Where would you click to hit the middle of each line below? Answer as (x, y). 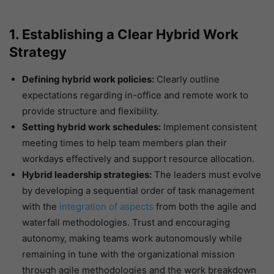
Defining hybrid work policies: (88, 80)
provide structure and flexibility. (91, 111)
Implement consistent (209, 127)
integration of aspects (105, 207)
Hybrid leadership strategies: (87, 175)
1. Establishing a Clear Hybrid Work (124, 35)
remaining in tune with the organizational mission (128, 254)
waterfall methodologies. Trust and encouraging (126, 223)
